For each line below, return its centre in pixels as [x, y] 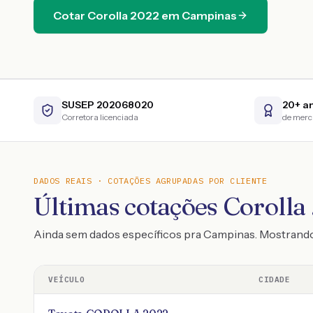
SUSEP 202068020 [108, 105]
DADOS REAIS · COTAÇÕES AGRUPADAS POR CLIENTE [151, 181]
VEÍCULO [67, 279]
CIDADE [275, 279]
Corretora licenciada [100, 117]
